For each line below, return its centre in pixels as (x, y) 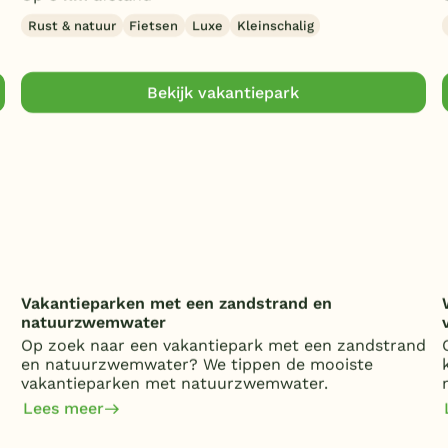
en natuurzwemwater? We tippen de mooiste (196, 365)
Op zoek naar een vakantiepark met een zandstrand (223, 346)
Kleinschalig (275, 26)
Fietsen (154, 26)
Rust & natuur (71, 26)
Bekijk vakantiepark (223, 93)
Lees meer (63, 409)
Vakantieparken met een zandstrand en (176, 304)
